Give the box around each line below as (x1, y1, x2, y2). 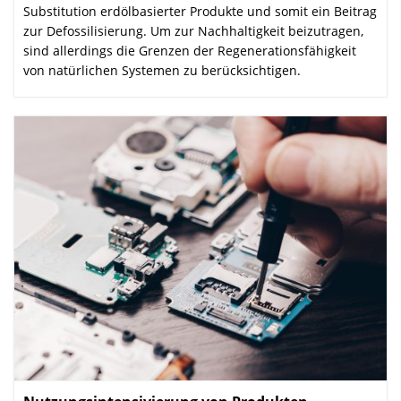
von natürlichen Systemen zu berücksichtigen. (23, 61, 301, 79)
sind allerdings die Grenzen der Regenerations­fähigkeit (23, 41, 356, 59)
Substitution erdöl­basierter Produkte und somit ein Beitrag (23, 2, 377, 20)
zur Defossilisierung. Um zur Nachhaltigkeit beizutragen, (23, 21, 363, 39)
